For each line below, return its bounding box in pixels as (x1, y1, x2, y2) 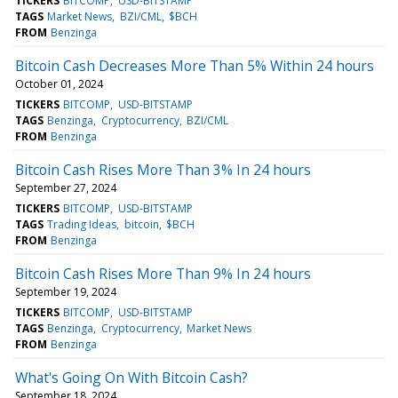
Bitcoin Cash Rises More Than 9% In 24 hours (15, 263, 311, 283)
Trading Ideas (47, 216, 117, 232)
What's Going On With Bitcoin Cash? (15, 367, 248, 387)
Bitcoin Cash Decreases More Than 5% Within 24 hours (15, 55, 374, 76)
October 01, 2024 (15, 76, 103, 92)
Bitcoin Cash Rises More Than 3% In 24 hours (15, 159, 311, 179)
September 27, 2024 (15, 179, 116, 195)
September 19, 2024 (15, 283, 116, 299)
